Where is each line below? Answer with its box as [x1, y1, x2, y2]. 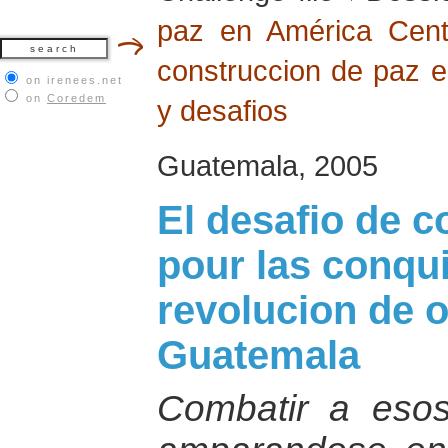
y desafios [157, 94, 288, 127]
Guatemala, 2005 [157, 149, 378, 182]
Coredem [47, 92, 106, 104]
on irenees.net [26, 74, 123, 86]
